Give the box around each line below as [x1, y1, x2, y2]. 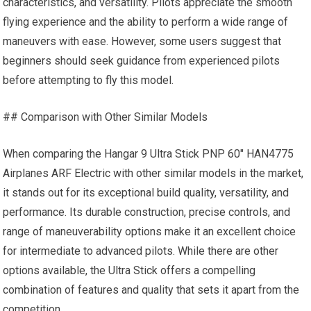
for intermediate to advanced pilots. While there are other [3, 244, 279, 258]
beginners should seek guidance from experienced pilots [3, 54, 280, 67]
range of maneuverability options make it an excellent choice [3, 225, 296, 238]
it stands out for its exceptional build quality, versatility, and [3, 186, 289, 199]
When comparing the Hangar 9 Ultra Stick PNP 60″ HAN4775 [3, 147, 294, 160]
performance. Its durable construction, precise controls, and [3, 205, 291, 219]
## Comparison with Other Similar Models [3, 110, 208, 124]
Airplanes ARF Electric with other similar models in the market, [3, 167, 304, 180]
